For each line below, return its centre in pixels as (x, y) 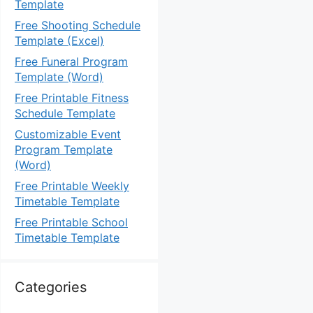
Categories (51, 287)
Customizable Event (68, 134)
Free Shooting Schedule (78, 25)
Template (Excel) (59, 41)
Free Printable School (71, 222)
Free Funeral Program (71, 61)
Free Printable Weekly (72, 186)
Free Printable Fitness (72, 98)
